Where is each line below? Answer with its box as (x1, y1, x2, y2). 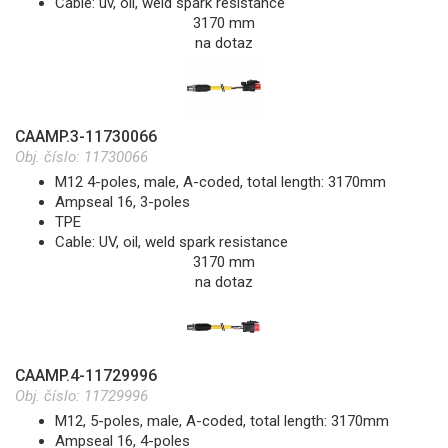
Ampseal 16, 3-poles (55, 193, 190, 212)
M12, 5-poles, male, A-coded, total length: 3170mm (55, 412, 393, 431)
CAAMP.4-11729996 (15, 366, 157, 386)
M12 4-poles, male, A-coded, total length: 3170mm (55, 173, 390, 192)
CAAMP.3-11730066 (15, 127, 157, 147)
